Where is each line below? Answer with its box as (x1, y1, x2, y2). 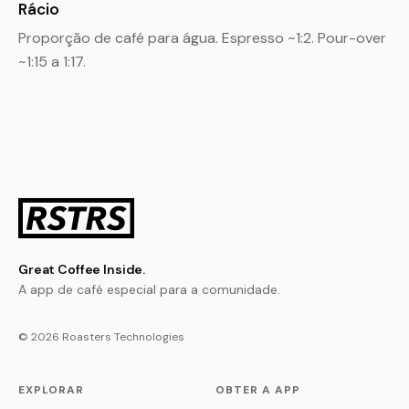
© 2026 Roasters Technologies (18, 330, 184, 344)
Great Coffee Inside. (18, 261, 146, 278)
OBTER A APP (215, 383, 300, 397)
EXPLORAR (18, 383, 84, 397)
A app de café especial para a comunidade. (18, 281, 280, 298)
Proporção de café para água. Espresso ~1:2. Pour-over (18, 28, 386, 47)
